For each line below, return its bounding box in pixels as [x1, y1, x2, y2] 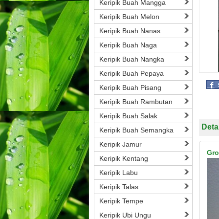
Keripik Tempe [99, 197, 143, 205]
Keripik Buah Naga [99, 41, 157, 49]
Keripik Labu [99, 169, 138, 176]
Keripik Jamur [99, 140, 142, 148]
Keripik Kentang [99, 154, 148, 162]
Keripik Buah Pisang [99, 84, 161, 91]
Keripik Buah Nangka [99, 55, 164, 63]
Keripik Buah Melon [99, 13, 159, 21]
